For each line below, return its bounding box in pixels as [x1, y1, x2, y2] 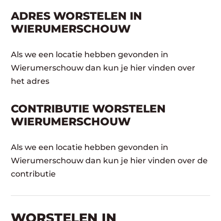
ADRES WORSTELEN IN [11, 9, 143, 23]
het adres [11, 76, 50, 86]
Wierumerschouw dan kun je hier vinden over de [11, 155, 208, 165]
